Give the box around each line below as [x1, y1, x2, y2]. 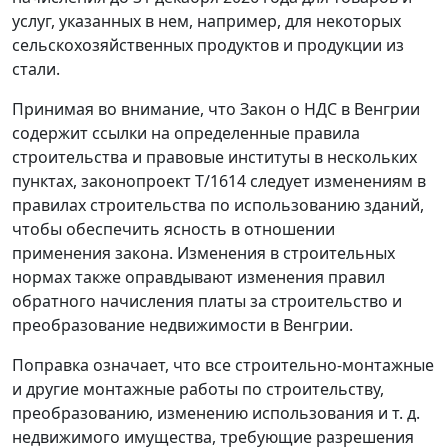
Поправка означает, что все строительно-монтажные [12, 354, 434, 377]
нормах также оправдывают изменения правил [12, 266, 385, 289]
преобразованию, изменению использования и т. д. [12, 402, 420, 425]
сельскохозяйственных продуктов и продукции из [12, 34, 404, 57]
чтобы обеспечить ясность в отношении [12, 218, 335, 241]
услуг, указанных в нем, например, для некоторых [12, 10, 401, 33]
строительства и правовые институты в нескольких [12, 146, 417, 169]
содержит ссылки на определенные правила [12, 122, 360, 145]
